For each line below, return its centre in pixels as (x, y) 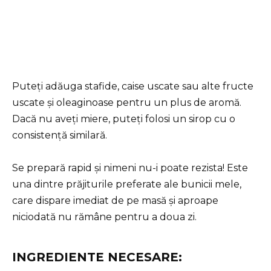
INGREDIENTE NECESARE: (97, 257)
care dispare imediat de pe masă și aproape (115, 201)
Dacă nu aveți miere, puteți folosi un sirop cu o (124, 119)
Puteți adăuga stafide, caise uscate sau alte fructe (133, 87)
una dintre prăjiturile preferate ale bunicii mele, (127, 184)
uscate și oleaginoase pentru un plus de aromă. (127, 103)
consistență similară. (60, 135)
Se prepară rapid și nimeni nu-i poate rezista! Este (130, 168)
